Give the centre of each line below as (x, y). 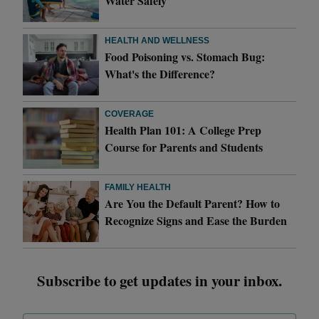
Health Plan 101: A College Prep (183, 130)
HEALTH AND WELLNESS (157, 40)
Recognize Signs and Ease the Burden (196, 220)
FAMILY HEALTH (138, 187)
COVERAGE (130, 114)
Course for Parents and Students (184, 147)
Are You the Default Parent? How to (193, 203)
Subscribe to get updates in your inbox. (159, 280)
